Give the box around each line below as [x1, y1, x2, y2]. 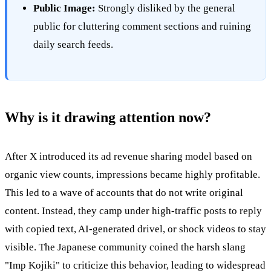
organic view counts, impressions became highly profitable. [5, 168, 260, 180]
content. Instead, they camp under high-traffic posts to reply [5, 204, 262, 217]
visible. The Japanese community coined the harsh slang [5, 241, 246, 253]
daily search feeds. [33, 38, 114, 50]
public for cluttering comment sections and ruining [33, 20, 252, 32]
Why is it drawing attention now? [5, 109, 211, 125]
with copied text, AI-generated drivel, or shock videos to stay [5, 223, 266, 235]
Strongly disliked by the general [96, 2, 236, 14]
